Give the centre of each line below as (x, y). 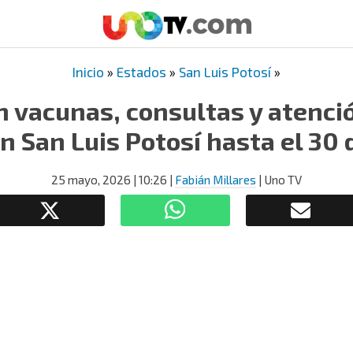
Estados (141, 72)
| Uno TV (279, 180)
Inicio (88, 72)
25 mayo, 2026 (91, 180)
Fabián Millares (216, 180)
